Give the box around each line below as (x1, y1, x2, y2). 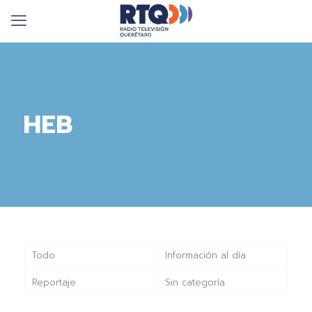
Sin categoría (164, 275, 225, 289)
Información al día (164, 248, 246, 262)
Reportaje (31, 275, 76, 289)
